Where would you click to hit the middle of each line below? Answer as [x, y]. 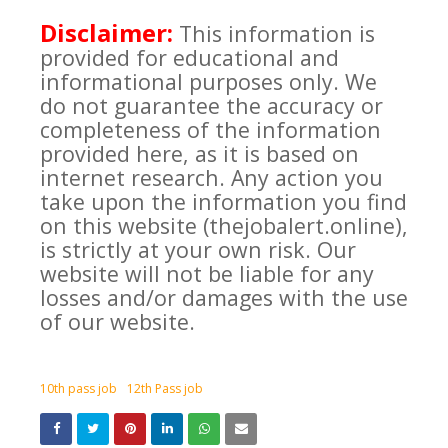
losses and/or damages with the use [224, 298]
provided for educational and [189, 58]
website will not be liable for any [207, 274]
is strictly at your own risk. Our [198, 250]
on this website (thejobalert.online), [224, 226]
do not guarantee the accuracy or [211, 106]
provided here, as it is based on [199, 154]
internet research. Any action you [211, 178]
